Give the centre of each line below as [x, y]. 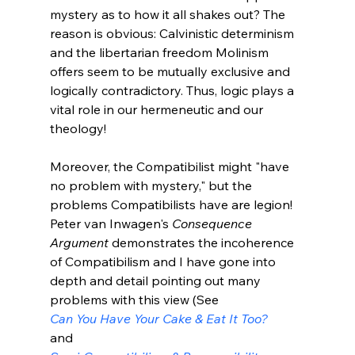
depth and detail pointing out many [157, 280]
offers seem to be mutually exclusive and [171, 71]
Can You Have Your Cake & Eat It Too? [158, 318]
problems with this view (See [136, 299]
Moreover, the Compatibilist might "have [171, 166]
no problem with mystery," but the [152, 185]
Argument [79, 242]
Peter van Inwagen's [111, 223]
